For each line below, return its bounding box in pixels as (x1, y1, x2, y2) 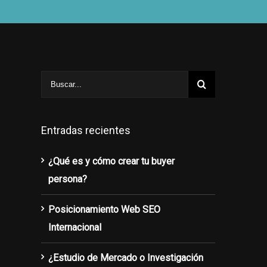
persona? (48, 173, 87, 185)
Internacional (48, 222, 101, 233)
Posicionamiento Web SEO (48, 204, 160, 215)
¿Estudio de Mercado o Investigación (48, 252, 203, 263)
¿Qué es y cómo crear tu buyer (48, 156, 175, 167)
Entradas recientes (41, 124, 131, 136)
